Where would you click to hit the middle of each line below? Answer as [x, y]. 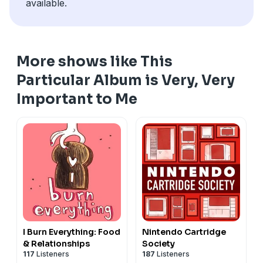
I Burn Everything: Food [72, 232]
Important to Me [77, 99]
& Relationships [56, 243]
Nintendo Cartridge [184, 232]
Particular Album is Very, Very [126, 80]
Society [159, 243]
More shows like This [95, 61]
